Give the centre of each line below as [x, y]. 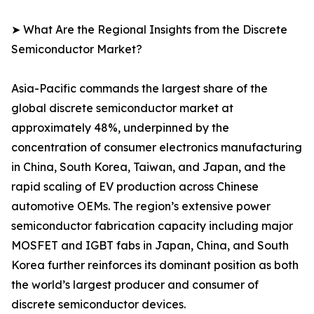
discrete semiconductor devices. [98, 305]
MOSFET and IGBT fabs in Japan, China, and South [150, 246]
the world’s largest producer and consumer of [135, 285]
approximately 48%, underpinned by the [120, 128]
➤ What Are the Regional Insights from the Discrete [149, 30]
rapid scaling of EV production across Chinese [135, 187]
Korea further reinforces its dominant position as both [155, 265]
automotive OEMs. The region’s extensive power [141, 206]
